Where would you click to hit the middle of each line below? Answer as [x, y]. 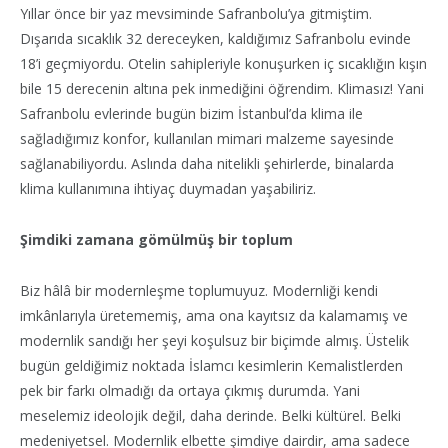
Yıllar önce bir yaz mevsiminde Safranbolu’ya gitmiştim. [196, 13]
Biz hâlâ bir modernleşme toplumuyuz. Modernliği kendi [199, 290]
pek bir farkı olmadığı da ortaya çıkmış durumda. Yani [190, 390]
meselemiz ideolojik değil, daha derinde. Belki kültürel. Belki [210, 415]
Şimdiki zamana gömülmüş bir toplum [156, 239]
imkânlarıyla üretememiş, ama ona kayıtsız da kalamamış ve [214, 315]
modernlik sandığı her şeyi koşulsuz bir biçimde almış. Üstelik [214, 340]
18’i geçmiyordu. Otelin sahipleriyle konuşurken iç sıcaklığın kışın [223, 63]
